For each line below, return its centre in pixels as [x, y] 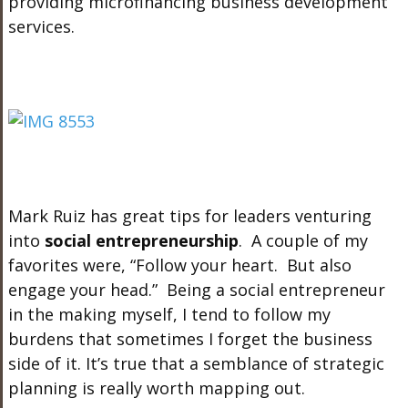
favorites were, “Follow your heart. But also [179, 265]
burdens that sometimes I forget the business [190, 338]
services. [41, 26]
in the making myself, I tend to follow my [169, 314]
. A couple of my [303, 240]
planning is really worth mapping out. [158, 388]
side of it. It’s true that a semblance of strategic [196, 363]
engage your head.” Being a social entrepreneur [196, 289]
